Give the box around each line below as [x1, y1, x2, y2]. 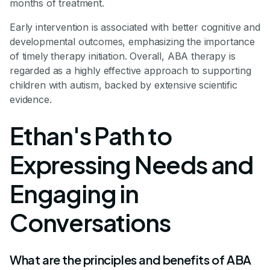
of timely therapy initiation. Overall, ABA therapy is [10, 50, 236, 63]
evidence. [10, 93, 52, 106]
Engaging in [10, 178, 139, 209]
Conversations [10, 207, 171, 238]
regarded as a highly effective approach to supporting [10, 64, 251, 77]
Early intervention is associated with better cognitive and [10, 21, 260, 34]
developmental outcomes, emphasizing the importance [10, 36, 255, 48]
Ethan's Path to [10, 120, 172, 151]
